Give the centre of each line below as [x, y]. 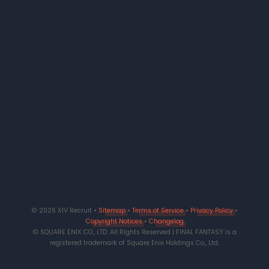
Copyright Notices [114, 221]
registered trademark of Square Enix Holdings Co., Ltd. [134, 243]
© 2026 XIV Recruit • [65, 210]
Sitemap [112, 210]
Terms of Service [158, 210]
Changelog [166, 221]
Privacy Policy [211, 210]
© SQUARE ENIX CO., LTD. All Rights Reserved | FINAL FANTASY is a [134, 232]
